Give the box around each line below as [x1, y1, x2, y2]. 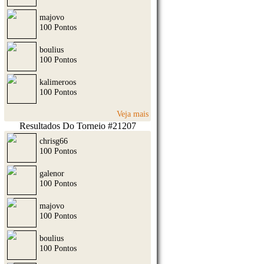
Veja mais [117, 108, 149, 118]
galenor [39, 168, 64, 178]
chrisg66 [39, 136, 68, 146]
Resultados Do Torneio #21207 [19, 120, 136, 131]
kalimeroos [39, 77, 76, 87]
